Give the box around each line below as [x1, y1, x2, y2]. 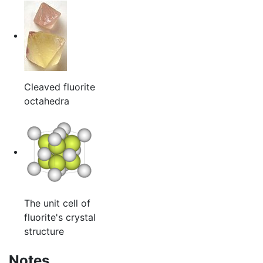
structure [23, 225, 64, 238]
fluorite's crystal [23, 211, 96, 224]
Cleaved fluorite [23, 81, 95, 93]
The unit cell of [23, 197, 90, 210]
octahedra [23, 95, 69, 107]
